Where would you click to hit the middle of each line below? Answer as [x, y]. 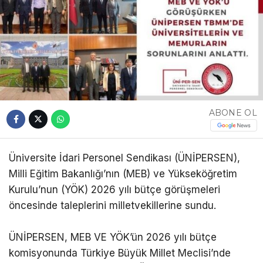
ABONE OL [233, 112]
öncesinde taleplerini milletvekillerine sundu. [112, 205]
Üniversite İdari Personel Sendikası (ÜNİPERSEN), [124, 158]
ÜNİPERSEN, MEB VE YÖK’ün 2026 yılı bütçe [113, 237]
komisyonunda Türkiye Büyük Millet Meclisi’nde [120, 253]
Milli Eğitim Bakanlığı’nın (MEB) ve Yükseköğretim [123, 173]
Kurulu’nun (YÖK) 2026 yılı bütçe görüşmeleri [114, 189]
